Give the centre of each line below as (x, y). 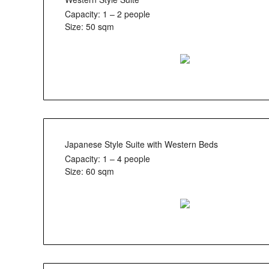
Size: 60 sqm (89, 171)
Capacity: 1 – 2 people (107, 14)
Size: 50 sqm (89, 26)
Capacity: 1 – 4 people (107, 159)
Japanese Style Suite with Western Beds (141, 144)
